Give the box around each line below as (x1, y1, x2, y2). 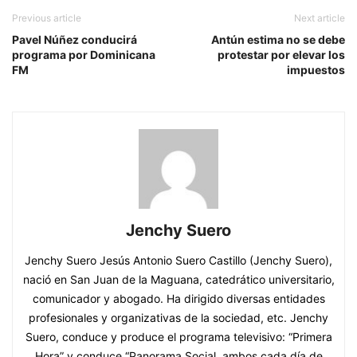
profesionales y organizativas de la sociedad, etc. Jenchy (29, 311, 328, 325)
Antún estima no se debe (211, 33, 345, 47)
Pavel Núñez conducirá (12, 33, 137, 47)
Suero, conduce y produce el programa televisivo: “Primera (25, 330, 332, 344)
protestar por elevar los (218, 48, 345, 62)
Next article (294, 12, 345, 25)
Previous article (12, 12, 81, 25)
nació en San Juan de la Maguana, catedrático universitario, (22, 273, 335, 287)
